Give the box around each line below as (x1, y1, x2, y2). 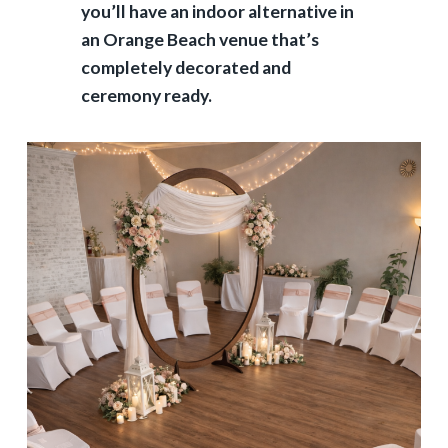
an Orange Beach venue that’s (80, 28, 319, 50)
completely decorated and (80, 56, 291, 78)
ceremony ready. (80, 84, 212, 106)
